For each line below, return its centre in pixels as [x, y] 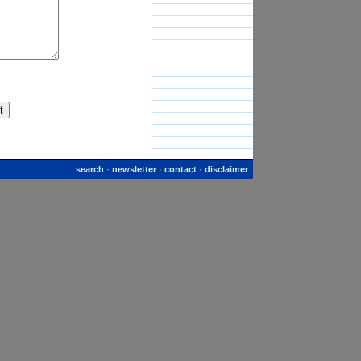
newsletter [134, 169]
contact [180, 169]
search [90, 169]
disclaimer [226, 169]
